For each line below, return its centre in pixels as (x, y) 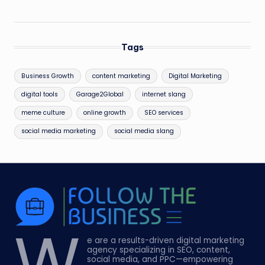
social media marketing (59, 131)
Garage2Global (100, 94)
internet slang (164, 94)
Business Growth (48, 76)
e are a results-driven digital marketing (166, 241)
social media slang (144, 131)
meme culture (43, 113)
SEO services (164, 113)
